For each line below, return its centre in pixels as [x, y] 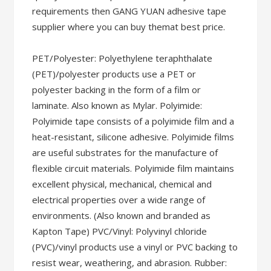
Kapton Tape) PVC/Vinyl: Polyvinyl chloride [120, 231]
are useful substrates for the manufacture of [125, 152]
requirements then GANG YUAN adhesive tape [129, 11]
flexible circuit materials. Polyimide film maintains [133, 168]
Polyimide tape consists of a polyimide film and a [133, 121]
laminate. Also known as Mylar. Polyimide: [117, 105]
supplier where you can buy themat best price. [129, 27]
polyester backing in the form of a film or [117, 90]
